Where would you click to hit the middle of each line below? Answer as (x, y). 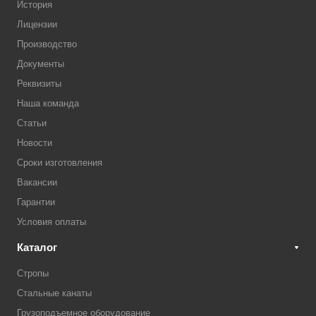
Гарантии (36, 202)
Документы (41, 64)
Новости (35, 143)
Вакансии (37, 182)
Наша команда (48, 103)
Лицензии (37, 24)
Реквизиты (39, 84)
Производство (47, 44)
